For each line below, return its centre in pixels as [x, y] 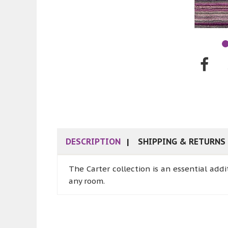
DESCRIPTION [93, 141]
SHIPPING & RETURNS [182, 141]
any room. [87, 181]
